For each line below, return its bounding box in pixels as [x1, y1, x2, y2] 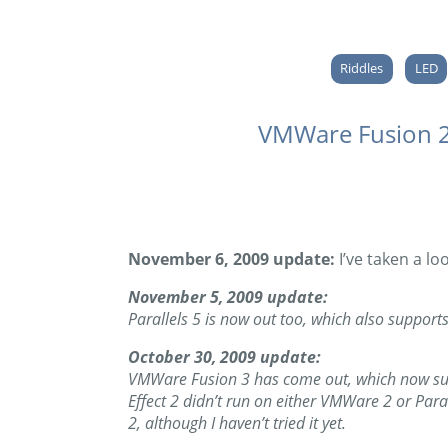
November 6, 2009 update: [128, 248, 339, 271]
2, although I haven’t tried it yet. [128, 412, 346, 435]
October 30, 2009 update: [128, 346, 321, 369]
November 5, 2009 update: [128, 286, 328, 309]
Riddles [340, 59, 384, 78]
